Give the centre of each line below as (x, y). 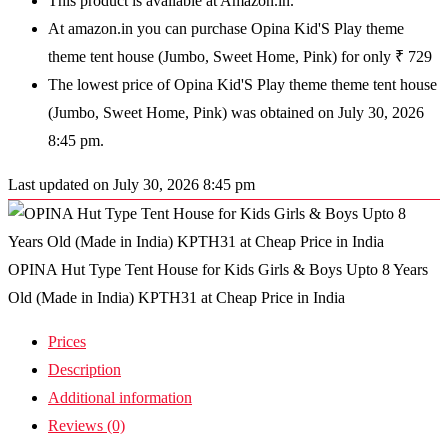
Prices (67, 341)
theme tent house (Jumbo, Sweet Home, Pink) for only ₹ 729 (240, 56)
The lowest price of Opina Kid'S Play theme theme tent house (242, 84)
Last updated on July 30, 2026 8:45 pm (131, 184)
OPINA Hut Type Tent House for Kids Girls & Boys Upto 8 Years (218, 269)
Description (84, 369)
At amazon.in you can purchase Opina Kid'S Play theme (226, 28)
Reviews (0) (86, 425)
